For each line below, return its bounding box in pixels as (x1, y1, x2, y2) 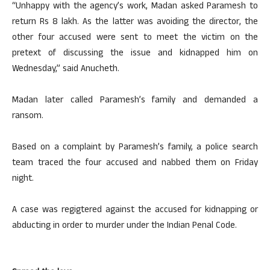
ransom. (12, 109, 43, 124)
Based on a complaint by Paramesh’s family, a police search (12, 140, 258, 155)
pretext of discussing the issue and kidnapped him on (12, 46, 258, 61)
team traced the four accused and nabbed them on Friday (12, 156, 258, 171)
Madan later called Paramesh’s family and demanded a (12, 93, 258, 108)
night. (12, 172, 34, 187)
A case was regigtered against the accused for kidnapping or (12, 203, 258, 218)
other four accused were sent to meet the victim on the (12, 31, 258, 46)
